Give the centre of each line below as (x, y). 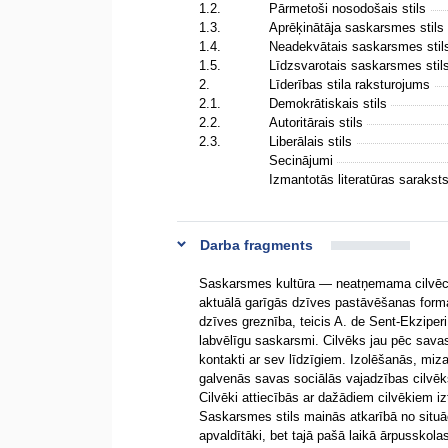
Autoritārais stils (318, 122)
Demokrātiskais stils (330, 103)
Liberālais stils (312, 141)
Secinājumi (303, 160)
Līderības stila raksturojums (351, 84)
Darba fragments (256, 245)
